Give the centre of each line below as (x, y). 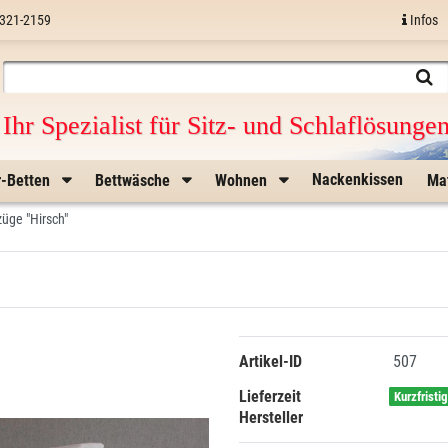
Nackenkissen (357, 179)
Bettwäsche (134, 180)
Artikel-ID (270, 361)
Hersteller (271, 417)
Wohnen (243, 180)
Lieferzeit (270, 396)
